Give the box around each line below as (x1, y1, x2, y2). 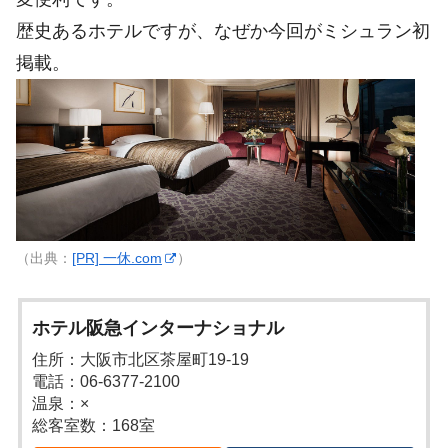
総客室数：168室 (32, 417, 156, 435)
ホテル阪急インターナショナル (32, 318, 285, 339)
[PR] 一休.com (72, 250, 162, 267)
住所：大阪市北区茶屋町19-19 (32, 351, 250, 369)
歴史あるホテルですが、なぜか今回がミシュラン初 (16, 21, 430, 42)
